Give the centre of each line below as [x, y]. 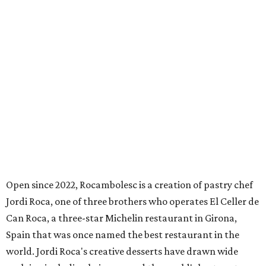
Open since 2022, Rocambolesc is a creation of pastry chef [129, 184]
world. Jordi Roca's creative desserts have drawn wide [122, 251]
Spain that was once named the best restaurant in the [123, 234]
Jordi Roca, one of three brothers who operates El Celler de [132, 201]
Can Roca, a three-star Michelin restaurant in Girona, [121, 218]
